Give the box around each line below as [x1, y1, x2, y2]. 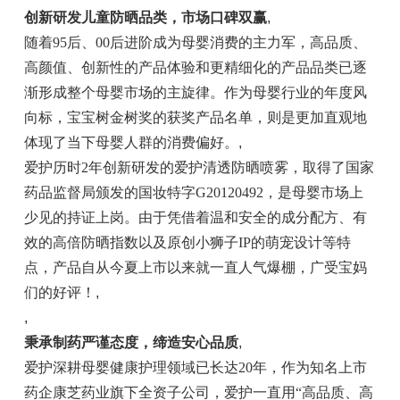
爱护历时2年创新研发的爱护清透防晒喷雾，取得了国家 [23, 160, 374, 175]
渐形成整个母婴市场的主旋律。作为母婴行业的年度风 [23, 85, 367, 100]
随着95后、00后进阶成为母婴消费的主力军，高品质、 [23, 35, 367, 50]
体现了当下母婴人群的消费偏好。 [23, 135, 238, 150]
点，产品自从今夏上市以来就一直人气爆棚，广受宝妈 [23, 260, 367, 275]
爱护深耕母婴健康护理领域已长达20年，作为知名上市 [23, 360, 367, 375]
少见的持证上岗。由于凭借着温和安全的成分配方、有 [23, 210, 367, 225]
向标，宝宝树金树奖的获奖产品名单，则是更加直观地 [23, 110, 367, 125]
